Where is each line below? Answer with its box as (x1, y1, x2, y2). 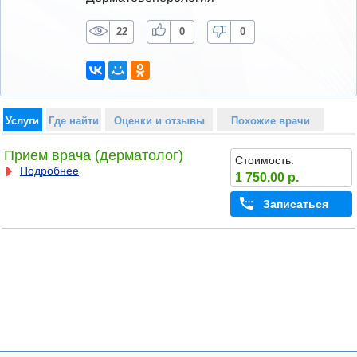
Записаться (262, 198, 328, 211)
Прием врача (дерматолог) (3, 147, 183, 164)
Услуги (6, 114, 40, 127)
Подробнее (19, 164, 79, 178)
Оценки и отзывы (113, 114, 205, 127)
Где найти (48, 114, 99, 127)
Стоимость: (234, 153, 294, 167)
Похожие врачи (230, 114, 310, 127)
